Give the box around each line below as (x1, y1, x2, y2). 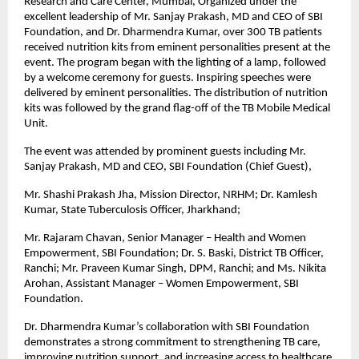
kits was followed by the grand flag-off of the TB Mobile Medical (24, 103, 330, 115)
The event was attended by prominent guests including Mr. (24, 146, 306, 159)
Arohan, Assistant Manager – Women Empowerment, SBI (24, 278, 299, 291)
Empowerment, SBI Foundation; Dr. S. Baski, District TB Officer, (24, 248, 324, 260)
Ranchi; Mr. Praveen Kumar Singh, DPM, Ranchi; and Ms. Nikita (24, 263, 326, 276)
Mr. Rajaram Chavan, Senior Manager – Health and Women (24, 232, 306, 245)
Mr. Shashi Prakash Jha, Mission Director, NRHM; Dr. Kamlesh (24, 189, 317, 202)
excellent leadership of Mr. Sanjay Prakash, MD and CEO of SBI (24, 11, 323, 24)
